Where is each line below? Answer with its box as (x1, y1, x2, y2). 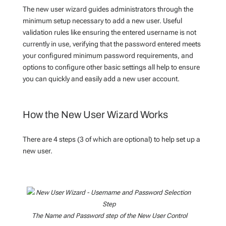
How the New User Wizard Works (22, 109, 168, 120)
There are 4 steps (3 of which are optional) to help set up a (22, 135, 200, 143)
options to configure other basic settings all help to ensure (22, 63, 200, 71)
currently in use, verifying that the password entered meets (22, 40, 201, 48)
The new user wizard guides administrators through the (22, 5, 193, 13)
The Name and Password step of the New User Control (31, 212, 187, 219)
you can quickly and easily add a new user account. (22, 75, 180, 83)
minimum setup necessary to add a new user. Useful (22, 17, 182, 25)
